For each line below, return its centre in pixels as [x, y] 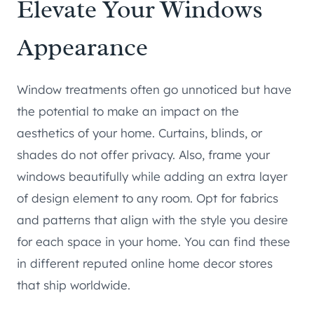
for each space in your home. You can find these [153, 242]
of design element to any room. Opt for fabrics [148, 198]
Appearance [82, 47]
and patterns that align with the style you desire [152, 220]
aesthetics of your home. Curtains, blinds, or [139, 133]
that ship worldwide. [74, 285]
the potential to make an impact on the [128, 111]
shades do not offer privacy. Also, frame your [143, 155]
